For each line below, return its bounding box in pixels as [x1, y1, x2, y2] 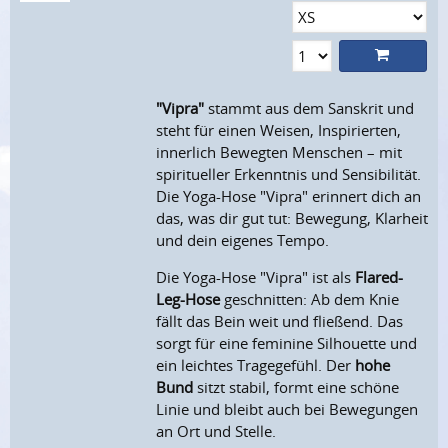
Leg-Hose [156, 289, 221, 310]
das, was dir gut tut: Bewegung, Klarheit [156, 208, 429, 229]
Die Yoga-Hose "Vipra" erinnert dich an [156, 186, 422, 207]
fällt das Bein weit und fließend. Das [156, 311, 404, 332]
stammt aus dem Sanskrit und [208, 98, 415, 119]
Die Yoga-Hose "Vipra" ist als [156, 267, 356, 288]
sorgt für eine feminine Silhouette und [156, 333, 418, 354]
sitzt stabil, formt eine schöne [193, 377, 400, 398]
